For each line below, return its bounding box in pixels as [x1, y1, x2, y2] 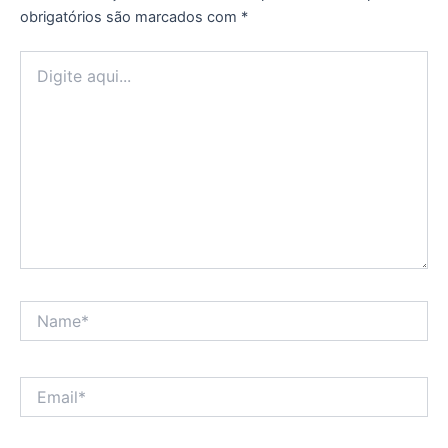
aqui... [19, 71, 59, 89]
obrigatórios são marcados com [20, 8, 241, 27]
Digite [19, 51, 57, 69]
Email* [19, 376, 60, 394]
